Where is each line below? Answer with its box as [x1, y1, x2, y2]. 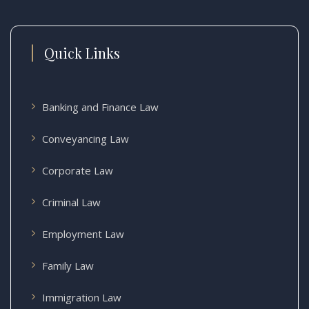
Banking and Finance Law [42, 99, 159, 114]
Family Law [42, 258, 94, 272]
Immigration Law [42, 290, 121, 304]
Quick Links [44, 43, 120, 62]
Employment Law [42, 226, 124, 241]
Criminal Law [42, 195, 101, 209]
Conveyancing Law [42, 131, 129, 146]
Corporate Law [42, 163, 113, 177]
